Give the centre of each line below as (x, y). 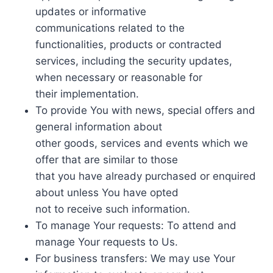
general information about (99, 126)
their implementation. (87, 94)
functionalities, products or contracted (129, 44)
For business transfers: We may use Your (135, 258)
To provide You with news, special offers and (145, 110)
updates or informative (91, 11)
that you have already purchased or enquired (146, 176)
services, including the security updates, (134, 61)
